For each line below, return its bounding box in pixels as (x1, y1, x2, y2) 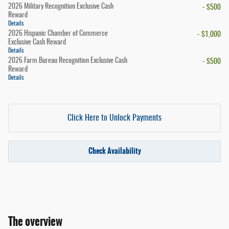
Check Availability (88, 145, 141, 157)
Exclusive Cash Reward (8, 39, 66, 47)
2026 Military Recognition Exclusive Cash (8, 3, 113, 11)
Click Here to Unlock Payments (67, 114, 162, 123)
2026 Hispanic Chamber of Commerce (8, 30, 108, 38)
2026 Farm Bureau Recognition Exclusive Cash (8, 57, 127, 65)
